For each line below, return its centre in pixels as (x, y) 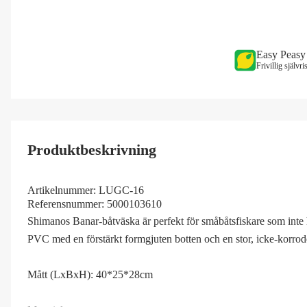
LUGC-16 (121, 190)
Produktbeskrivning (92, 149)
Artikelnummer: (62, 190)
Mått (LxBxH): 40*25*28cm (90, 274)
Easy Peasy (281, 54)
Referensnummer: (66, 204)
